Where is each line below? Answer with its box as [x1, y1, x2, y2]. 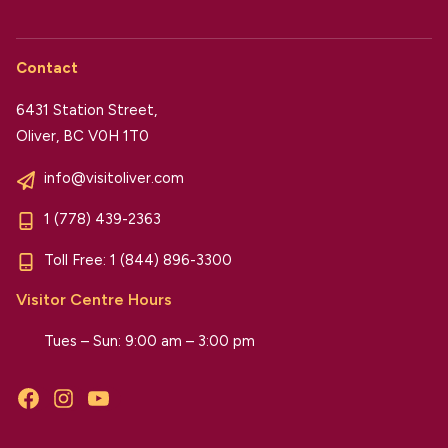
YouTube [97, 400, 157, 419]
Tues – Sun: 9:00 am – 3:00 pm [44, 331, 255, 350]
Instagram [62, 400, 131, 419]
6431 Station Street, [16, 101, 157, 120]
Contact [16, 59, 78, 78]
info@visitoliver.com [44, 169, 184, 188]
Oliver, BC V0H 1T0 [16, 127, 149, 146]
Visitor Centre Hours [16, 289, 172, 309]
